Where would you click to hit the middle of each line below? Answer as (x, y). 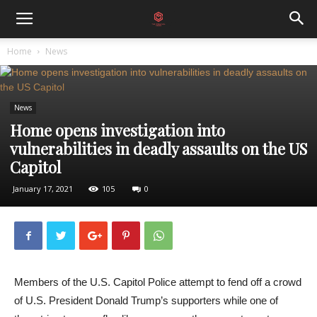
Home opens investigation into (117, 130)
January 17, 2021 (43, 189)
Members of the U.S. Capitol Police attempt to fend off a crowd (158, 282)
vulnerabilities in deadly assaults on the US (158, 149)
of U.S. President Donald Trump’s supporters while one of (146, 300)
